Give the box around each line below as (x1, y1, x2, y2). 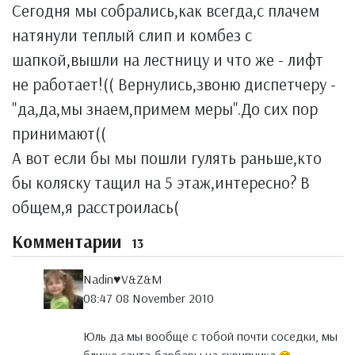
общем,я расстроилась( (12, 197, 179, 217)
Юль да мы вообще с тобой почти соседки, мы (83, 328, 338, 345)
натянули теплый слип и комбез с (12, 25, 252, 45)
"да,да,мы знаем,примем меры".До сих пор (12, 98, 318, 119)
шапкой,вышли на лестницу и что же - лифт (12, 49, 323, 70)
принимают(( (12, 123, 106, 143)
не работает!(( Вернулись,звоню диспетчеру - (12, 74, 336, 94)
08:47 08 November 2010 (83, 290, 214, 307)
